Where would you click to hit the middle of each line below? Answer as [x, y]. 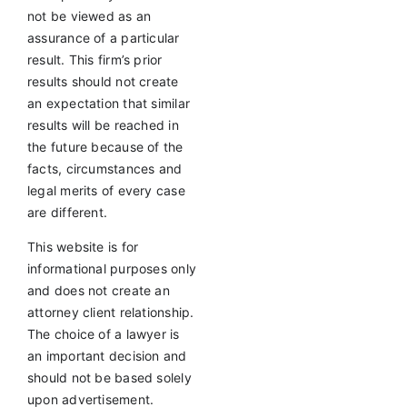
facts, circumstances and [104, 169]
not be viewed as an [89, 16]
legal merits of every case [106, 191]
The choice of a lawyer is [103, 334]
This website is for [83, 247]
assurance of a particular [103, 38]
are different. [67, 213]
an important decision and [107, 356]
